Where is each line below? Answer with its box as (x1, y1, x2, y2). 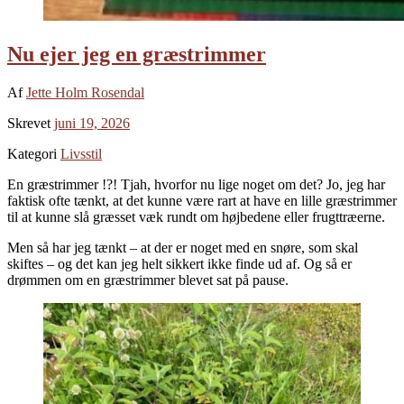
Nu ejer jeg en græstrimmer (7, 41, 266, 66)
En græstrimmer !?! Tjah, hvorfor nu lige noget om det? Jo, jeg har (7, 176, 385, 192)
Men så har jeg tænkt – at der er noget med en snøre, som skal (7, 239, 358, 255)
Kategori (7, 145, 60, 161)
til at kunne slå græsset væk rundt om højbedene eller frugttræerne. (7, 208, 385, 225)
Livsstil (60, 145, 102, 161)
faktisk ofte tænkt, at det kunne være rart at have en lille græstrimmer (7, 192, 397, 208)
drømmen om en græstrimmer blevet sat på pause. (7, 271, 289, 288)
